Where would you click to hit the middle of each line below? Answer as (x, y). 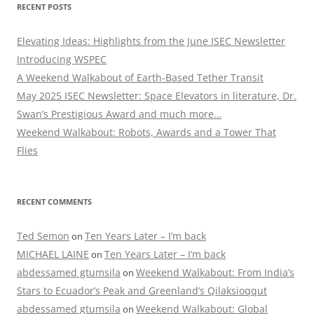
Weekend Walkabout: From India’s (215, 273)
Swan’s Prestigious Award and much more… (119, 114)
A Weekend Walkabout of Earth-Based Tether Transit (140, 78)
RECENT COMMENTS (54, 202)
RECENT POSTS (44, 7)
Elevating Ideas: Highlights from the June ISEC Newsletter (151, 41)
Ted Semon (43, 236)
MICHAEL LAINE (53, 254)
